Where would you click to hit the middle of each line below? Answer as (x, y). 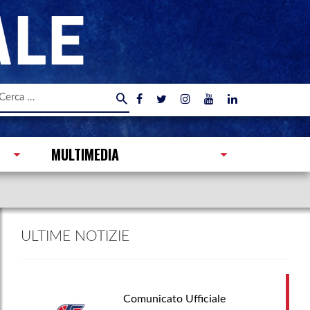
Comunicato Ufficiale (174, 299)
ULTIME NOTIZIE (75, 236)
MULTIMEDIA (85, 154)
